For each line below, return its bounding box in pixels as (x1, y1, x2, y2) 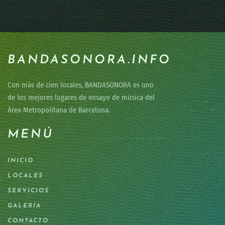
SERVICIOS (8, 188, 49, 194)
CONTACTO (8, 218, 49, 224)
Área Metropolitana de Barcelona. (8, 105, 110, 115)
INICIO (8, 158, 34, 164)
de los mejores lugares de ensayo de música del (8, 93, 155, 102)
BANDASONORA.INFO (8, 54, 171, 66)
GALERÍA (8, 203, 41, 209)
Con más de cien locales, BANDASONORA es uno (8, 80, 154, 89)
